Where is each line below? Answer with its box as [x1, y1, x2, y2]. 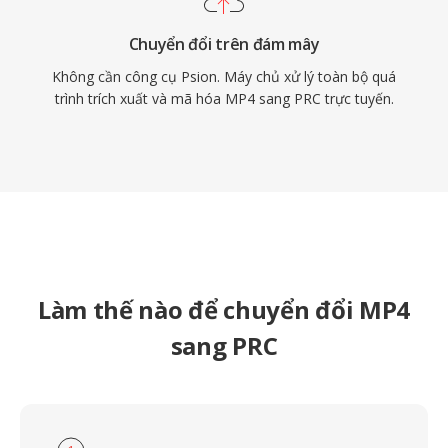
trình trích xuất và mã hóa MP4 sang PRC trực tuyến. [54, 89, 394, 108]
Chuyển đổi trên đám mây [128, 33, 320, 55]
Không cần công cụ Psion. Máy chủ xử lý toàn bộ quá [52, 67, 396, 86]
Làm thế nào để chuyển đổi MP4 [37, 293, 411, 326]
